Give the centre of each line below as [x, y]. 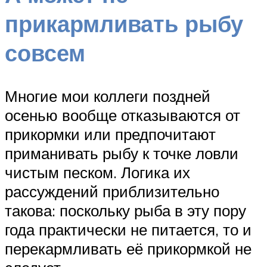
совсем [45, 53]
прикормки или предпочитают [110, 134]
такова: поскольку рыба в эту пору [125, 211]
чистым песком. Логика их [97, 173]
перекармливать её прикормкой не [128, 249]
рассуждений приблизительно [112, 192]
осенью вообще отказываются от [122, 115]
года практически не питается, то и [128, 230]
